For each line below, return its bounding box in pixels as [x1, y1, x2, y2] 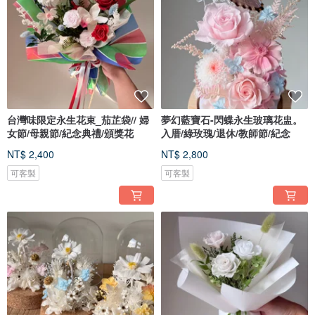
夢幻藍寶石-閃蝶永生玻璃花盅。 [161, 112, 302, 127]
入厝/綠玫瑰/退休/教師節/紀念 [161, 126, 290, 141]
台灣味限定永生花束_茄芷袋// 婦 [7, 112, 149, 127]
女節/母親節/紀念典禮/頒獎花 [7, 126, 134, 141]
